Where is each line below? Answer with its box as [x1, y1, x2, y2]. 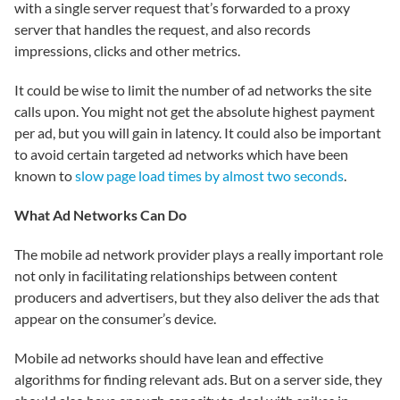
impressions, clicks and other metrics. [14, 42, 240, 59]
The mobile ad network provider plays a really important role [14, 246, 383, 262]
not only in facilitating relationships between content [14, 267, 337, 284]
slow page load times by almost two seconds [75, 167, 344, 184]
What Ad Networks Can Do [14, 206, 187, 223]
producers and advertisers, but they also [14, 288, 262, 305]
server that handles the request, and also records [14, 21, 311, 37]
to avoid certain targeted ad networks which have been [14, 146, 348, 162]
